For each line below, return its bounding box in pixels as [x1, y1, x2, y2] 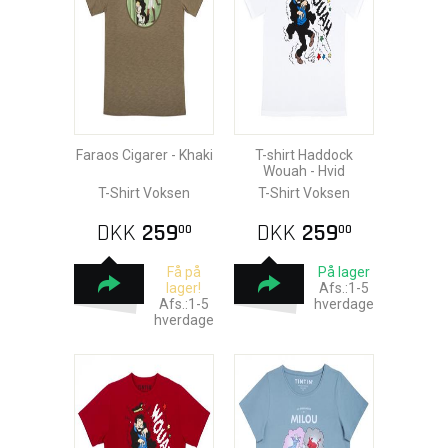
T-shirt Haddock [255, 147, 353, 163]
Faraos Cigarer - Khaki [75, 147, 213, 163]
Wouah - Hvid [263, 163, 345, 179]
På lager [317, 264, 370, 280]
